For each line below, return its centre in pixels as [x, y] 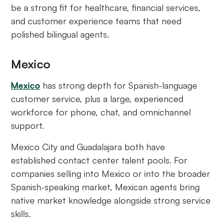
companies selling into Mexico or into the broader [111, 174]
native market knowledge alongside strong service [111, 200]
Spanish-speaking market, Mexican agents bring [106, 187]
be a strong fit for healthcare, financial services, [106, 8]
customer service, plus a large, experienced [97, 99]
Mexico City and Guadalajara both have [88, 147]
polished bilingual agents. [60, 34]
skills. [21, 214]
